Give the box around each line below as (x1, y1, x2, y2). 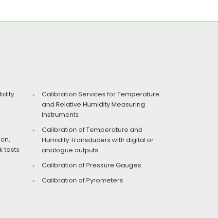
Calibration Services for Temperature (42, 89, 160, 99)
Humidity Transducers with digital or (42, 135, 154, 145)
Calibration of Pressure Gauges (42, 160, 141, 170)
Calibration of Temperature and (42, 125, 143, 134)
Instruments (42, 109, 79, 119)
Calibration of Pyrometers (42, 175, 123, 185)
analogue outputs (42, 145, 98, 155)
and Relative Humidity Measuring (42, 99, 145, 109)
